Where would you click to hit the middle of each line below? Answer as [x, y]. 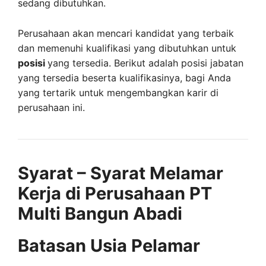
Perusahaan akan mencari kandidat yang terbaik [126, 33]
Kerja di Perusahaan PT [115, 193]
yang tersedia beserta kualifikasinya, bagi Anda [124, 77]
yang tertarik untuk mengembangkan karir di [118, 92]
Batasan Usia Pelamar [109, 245]
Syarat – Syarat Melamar [121, 173]
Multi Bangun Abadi [100, 213]
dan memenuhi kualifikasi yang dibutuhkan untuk [127, 48]
